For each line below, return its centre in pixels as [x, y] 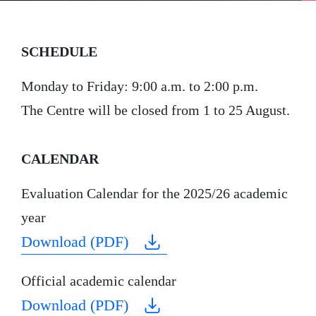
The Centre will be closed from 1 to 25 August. [156, 110]
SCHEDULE [59, 51]
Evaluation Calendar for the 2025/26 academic [154, 193]
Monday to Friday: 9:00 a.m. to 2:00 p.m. [140, 86]
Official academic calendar [99, 281]
